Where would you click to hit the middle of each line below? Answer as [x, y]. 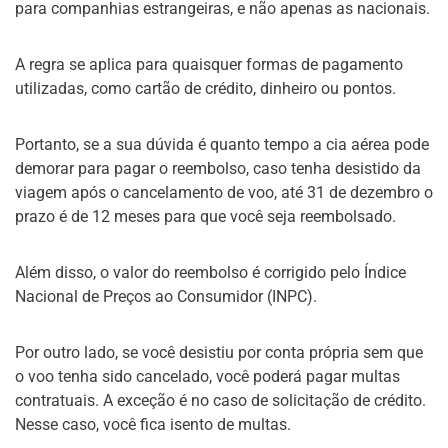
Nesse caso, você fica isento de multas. [153, 424]
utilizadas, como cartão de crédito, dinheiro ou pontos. [205, 88]
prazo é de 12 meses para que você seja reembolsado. [205, 216]
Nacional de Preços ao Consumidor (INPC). [166, 296]
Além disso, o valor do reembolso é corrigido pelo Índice [210, 272]
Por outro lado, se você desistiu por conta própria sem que [219, 352]
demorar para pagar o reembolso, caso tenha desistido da [218, 168]
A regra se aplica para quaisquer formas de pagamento [209, 64]
